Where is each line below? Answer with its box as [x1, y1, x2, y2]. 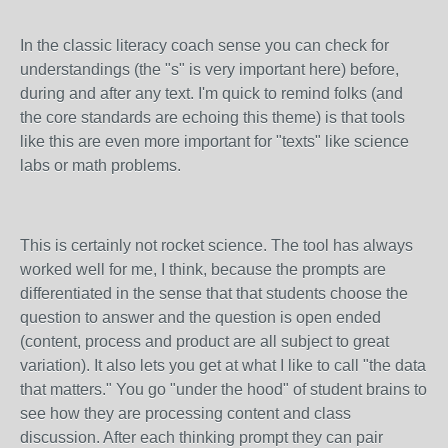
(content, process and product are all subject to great [20, 333, 389, 350]
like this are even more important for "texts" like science [20, 133, 409, 150]
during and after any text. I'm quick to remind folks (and [20, 85, 403, 102]
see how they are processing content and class [20, 405, 351, 422]
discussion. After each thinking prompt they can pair [20, 429, 383, 446]
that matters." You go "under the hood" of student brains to [20, 381, 427, 398]
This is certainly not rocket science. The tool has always [20, 237, 413, 254]
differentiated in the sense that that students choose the [20, 285, 408, 302]
